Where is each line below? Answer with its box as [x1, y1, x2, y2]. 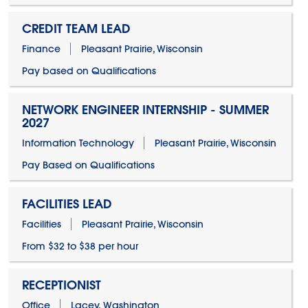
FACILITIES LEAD [21, 196, 112, 212]
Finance [21, 43, 60, 55]
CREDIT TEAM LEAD [21, 21, 131, 36]
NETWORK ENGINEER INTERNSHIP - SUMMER [21, 102, 269, 118]
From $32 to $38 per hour [21, 240, 138, 252]
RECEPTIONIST [21, 277, 101, 293]
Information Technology [21, 137, 134, 149]
